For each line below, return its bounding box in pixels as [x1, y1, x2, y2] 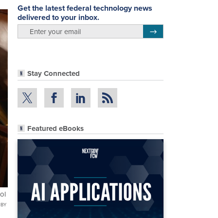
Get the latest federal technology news [18, 2, 152, 14]
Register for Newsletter [157, 26, 207, 34]
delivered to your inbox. [18, 11, 99, 23]
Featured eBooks [27, 123, 84, 134]
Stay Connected [27, 68, 80, 79]
